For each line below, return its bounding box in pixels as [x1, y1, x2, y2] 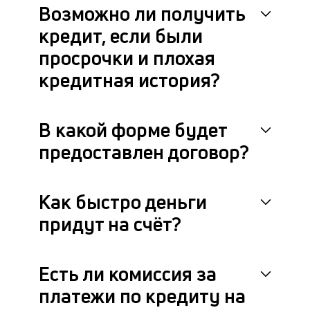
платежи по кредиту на [39, 283, 246, 309]
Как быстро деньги [39, 189, 207, 215]
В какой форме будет [39, 117, 227, 143]
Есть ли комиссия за [39, 261, 217, 286]
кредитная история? [39, 67, 220, 93]
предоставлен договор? [39, 139, 249, 165]
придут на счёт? [39, 211, 181, 237]
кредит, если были [39, 23, 203, 48]
